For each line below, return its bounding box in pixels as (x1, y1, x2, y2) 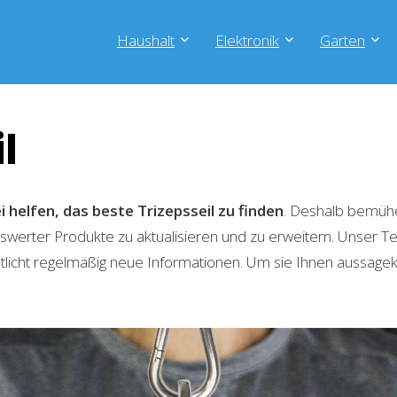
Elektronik (215, 30, 279, 51)
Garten (320, 30, 365, 51)
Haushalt (117, 30, 175, 51)
